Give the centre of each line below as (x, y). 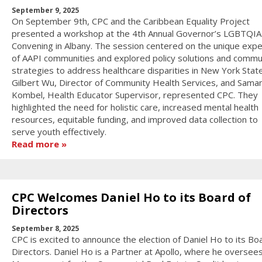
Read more (35, 144)
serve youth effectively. (60, 132)
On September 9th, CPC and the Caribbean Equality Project (130, 21)
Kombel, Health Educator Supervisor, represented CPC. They (135, 95)
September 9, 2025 (45, 11)
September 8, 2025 (45, 228)
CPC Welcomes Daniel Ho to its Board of (131, 198)
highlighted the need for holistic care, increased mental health (135, 107)
